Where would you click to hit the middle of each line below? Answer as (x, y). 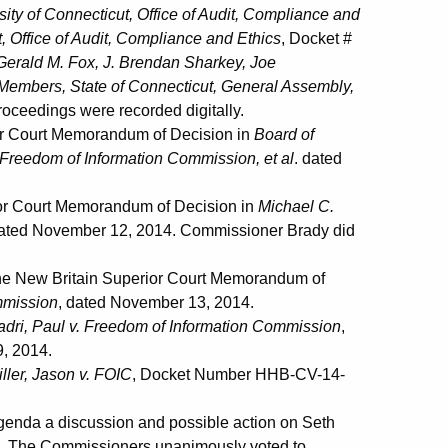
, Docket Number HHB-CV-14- (238, 374)
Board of (284, 134)
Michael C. (296, 206)
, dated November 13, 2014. (156, 302)
